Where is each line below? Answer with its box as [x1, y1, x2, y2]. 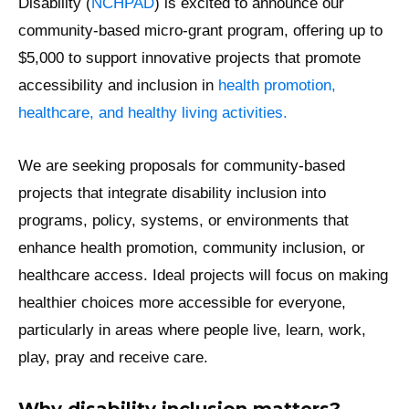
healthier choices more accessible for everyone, [18, 293, 346, 311]
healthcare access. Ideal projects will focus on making [18, 266, 388, 284]
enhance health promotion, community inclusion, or [18, 238, 365, 257]
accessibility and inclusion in [18, 77, 218, 95]
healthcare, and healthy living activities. [18, 104, 301, 122]
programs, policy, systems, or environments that [18, 211, 349, 229]
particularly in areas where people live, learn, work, [18, 320, 366, 339]
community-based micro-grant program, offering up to [18, 22, 383, 40]
